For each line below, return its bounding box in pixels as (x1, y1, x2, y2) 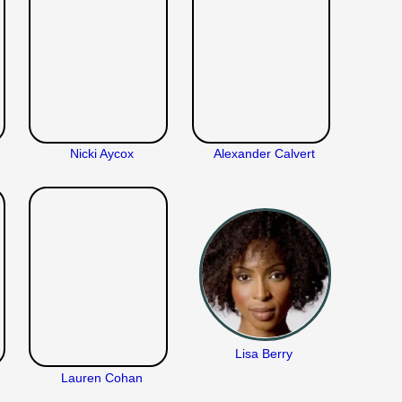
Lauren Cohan (60, 371, 143, 386)
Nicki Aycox (69, 146, 134, 162)
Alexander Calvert (213, 146, 315, 162)
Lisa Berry (235, 346, 293, 362)
